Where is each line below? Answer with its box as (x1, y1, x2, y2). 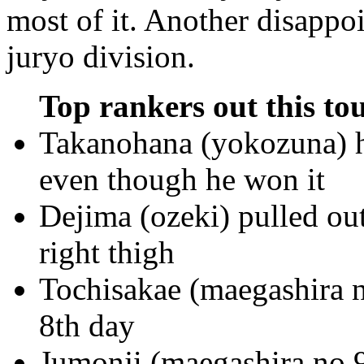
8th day (39, 307, 135, 343)
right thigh (39, 234, 175, 270)
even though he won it (39, 161, 325, 197)
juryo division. (6, 38, 195, 74)
